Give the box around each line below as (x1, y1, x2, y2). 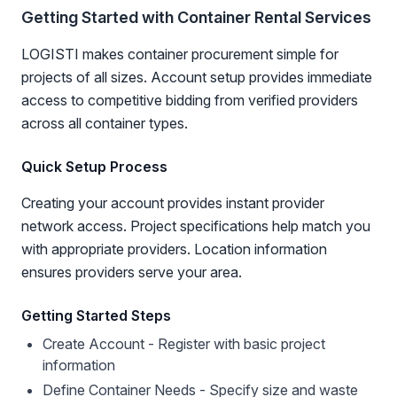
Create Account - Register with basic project (43, 335, 325, 353)
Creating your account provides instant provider (21, 194, 324, 212)
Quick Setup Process (21, 158, 167, 175)
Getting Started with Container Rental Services (21, 8, 371, 27)
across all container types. (21, 114, 188, 132)
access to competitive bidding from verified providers (21, 91, 358, 109)
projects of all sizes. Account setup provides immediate (21, 68, 372, 86)
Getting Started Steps (21, 307, 171, 324)
